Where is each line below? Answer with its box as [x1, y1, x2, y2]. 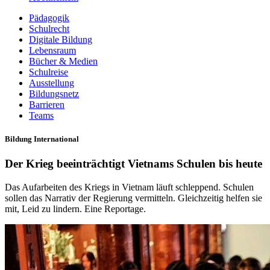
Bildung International [5, 134, 79, 144]
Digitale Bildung [29, 34, 92, 45]
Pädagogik [29, 13, 69, 23]
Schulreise [29, 67, 68, 77]
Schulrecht [29, 24, 69, 34]
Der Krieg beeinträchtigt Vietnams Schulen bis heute [5, 157, 262, 171]
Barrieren [29, 99, 64, 110]
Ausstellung [29, 78, 74, 88]
